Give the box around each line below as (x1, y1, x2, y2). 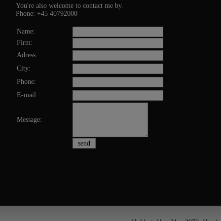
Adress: (17, 51, 37, 59)
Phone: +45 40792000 (16, 10, 77, 18)
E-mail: (17, 91, 38, 99)
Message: (17, 116, 42, 124)
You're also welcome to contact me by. (16, 2, 123, 10)
